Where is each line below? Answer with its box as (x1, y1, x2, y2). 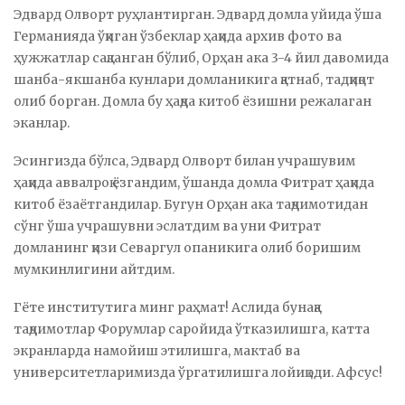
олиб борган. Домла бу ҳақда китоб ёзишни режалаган (14, 93, 372, 110)
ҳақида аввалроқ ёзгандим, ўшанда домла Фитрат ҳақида (14, 174, 374, 192)
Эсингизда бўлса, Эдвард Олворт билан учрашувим (14, 153, 355, 170)
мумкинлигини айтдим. (14, 261, 174, 278)
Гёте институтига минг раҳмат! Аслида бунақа (14, 299, 321, 316)
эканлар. (14, 115, 70, 132)
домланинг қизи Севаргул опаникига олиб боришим (14, 240, 361, 257)
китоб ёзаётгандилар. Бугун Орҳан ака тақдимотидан (14, 196, 368, 213)
